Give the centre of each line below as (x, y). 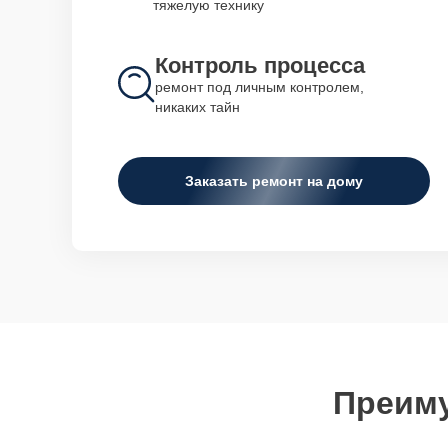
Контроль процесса (260, 65)
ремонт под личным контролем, (260, 87)
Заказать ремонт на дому (274, 181)
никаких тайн (198, 107)
